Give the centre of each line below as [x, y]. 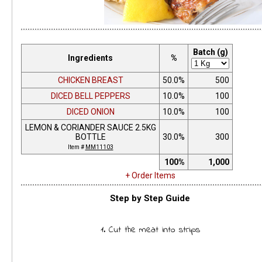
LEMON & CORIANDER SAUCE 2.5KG [90, 127]
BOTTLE [90, 137]
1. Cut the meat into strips [150, 230]
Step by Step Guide [150, 198]
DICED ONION [90, 112]
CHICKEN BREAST [90, 80]
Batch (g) [210, 52]
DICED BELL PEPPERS [90, 96]
